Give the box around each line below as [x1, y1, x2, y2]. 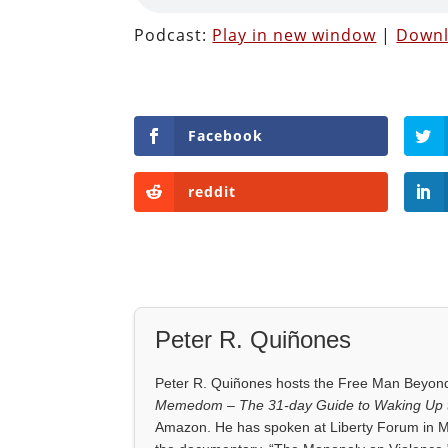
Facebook [188, 125, 264, 145]
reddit [188, 181, 237, 201]
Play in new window [212, 23, 377, 46]
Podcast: [134, 23, 213, 46]
